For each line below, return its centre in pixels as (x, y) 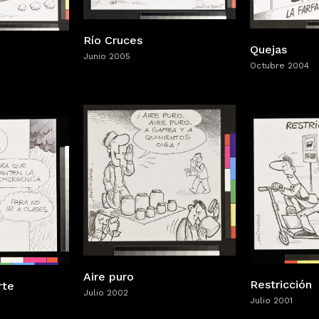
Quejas (268, 50)
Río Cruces (113, 40)
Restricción (281, 285)
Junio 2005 (107, 56)
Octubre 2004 (279, 66)
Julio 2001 (271, 301)
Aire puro (109, 276)
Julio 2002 (106, 292)
